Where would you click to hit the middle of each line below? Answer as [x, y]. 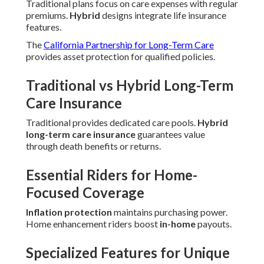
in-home [178, 224]
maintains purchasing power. [170, 212]
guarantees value [170, 134]
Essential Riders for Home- [112, 175]
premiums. [48, 15]
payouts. [214, 224]
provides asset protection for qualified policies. [121, 57]
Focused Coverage [85, 193]
